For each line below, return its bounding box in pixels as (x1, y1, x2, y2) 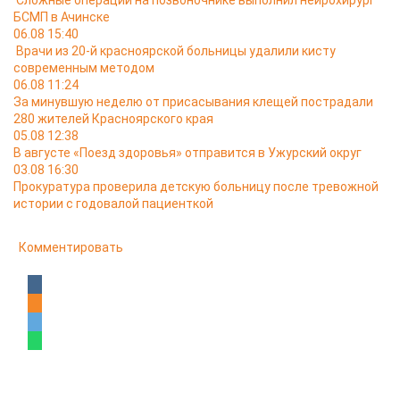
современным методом (13, 61, 154, 75)
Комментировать (19, 240, 123, 254)
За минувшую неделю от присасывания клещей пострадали (13, 95, 373, 109)
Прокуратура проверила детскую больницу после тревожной (13, 179, 379, 194)
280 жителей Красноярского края (13, 112, 213, 126)
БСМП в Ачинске (13, 10, 110, 24)
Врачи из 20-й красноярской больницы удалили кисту (16, 44, 336, 58)
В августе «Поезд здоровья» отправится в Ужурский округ (13, 146, 362, 160)
